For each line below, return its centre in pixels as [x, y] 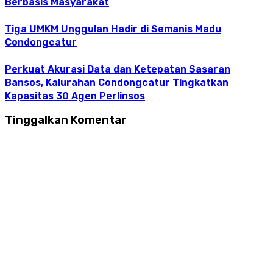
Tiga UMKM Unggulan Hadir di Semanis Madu [113, 29]
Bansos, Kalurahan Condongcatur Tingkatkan [117, 82]
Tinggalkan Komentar [66, 120]
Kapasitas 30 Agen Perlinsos [75, 96]
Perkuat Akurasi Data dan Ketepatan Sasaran [118, 69]
